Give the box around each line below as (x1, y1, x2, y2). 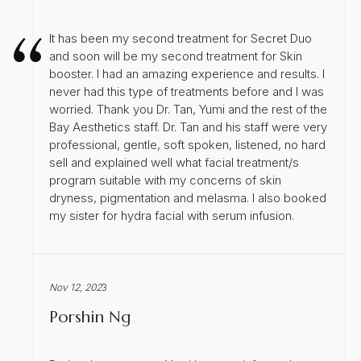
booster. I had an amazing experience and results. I (49, 65, 325, 81)
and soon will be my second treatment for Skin (49, 48, 302, 64)
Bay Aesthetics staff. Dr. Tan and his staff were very (49, 118, 327, 135)
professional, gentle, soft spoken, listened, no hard (49, 136, 326, 152)
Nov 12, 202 (49, 280, 102, 293)
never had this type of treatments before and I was (49, 83, 324, 99)
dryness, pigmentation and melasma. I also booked (49, 189, 326, 205)
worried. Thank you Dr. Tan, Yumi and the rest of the (49, 101, 327, 117)
